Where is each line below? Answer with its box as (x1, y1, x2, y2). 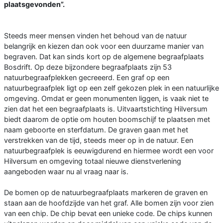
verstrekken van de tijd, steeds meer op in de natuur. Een (4, 135, 193, 144)
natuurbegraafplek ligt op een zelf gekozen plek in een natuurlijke (4, 83, 219, 92)
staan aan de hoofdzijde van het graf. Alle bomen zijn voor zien (4, 198, 214, 207)
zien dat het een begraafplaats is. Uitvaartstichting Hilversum (4, 104, 208, 113)
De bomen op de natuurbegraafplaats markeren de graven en (4, 188, 208, 197)
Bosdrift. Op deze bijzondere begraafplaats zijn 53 (4, 62, 172, 71)
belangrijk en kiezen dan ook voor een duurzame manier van (4, 41, 204, 50)
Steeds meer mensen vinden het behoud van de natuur (4, 31, 187, 40)
